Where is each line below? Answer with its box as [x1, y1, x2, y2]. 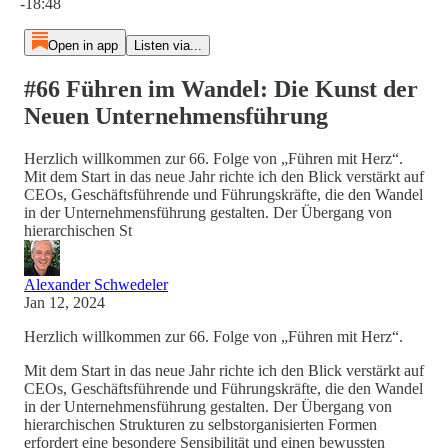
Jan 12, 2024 [24, 293, 105, 311]
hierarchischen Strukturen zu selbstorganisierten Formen [24, 415, 377, 433]
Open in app [47, 38, 118, 53]
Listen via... [133, 38, 202, 53]
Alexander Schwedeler [24, 275, 168, 293]
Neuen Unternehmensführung [24, 102, 328, 129]
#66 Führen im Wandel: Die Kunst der [24, 75, 418, 102]
